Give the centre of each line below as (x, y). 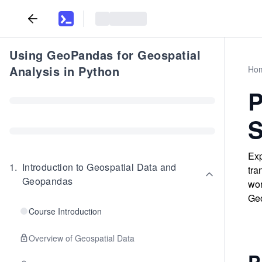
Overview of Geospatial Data (82, 238)
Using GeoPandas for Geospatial (105, 55)
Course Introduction (65, 211)
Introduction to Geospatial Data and (99, 167)
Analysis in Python (64, 71)
